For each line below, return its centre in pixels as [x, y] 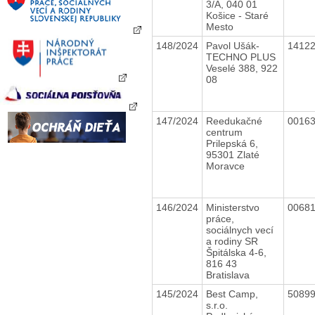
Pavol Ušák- [232, 45]
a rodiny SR [232, 241]
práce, [220, 218]
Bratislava [227, 275]
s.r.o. [217, 305]
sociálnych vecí [239, 230]
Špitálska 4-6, [236, 252]
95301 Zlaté [232, 154]
